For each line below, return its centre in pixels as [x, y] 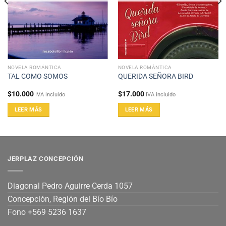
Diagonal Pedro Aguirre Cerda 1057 [70, 186]
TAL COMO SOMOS [37, 76]
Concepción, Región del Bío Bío [63, 199]
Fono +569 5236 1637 [47, 212]
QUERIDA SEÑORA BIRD [155, 76]
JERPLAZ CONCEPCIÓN [46, 159]
